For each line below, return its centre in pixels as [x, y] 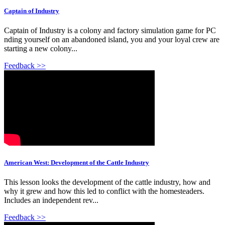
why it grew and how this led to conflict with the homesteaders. [104, 191]
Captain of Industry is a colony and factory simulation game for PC [110, 30]
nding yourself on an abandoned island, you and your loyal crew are [112, 39]
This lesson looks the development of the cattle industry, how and [107, 182]
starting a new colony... [41, 48]
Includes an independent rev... [51, 200]
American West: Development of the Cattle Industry [77, 162]
